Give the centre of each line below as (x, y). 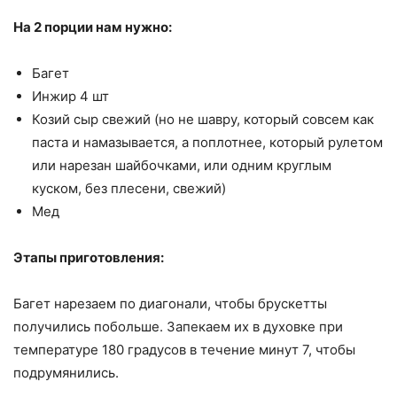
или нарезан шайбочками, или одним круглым (182, 166)
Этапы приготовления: (89, 258)
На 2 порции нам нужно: (93, 27)
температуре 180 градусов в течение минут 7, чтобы (184, 350)
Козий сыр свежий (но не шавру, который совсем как (203, 120)
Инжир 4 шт (70, 97)
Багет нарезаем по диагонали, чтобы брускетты (170, 304)
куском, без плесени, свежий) (129, 189)
